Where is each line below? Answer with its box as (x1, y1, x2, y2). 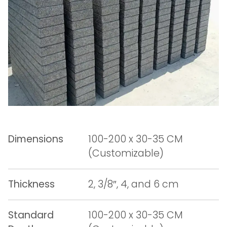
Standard (8, 208, 54, 222)
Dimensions (8, 132, 63, 146)
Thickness (8, 177, 55, 191)
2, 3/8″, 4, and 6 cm (88, 177, 179, 191)
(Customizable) (88, 146, 164, 160)
